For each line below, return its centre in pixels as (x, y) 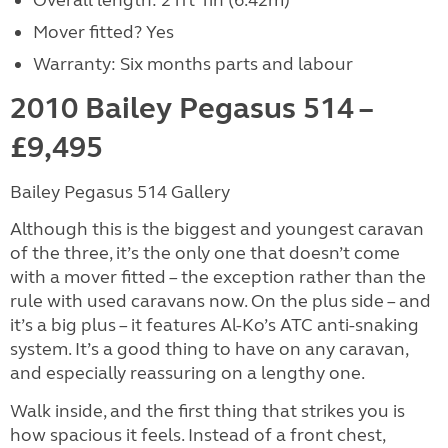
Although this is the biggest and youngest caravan (217, 229)
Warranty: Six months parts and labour (192, 64)
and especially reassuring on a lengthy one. (187, 373)
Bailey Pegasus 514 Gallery (120, 192)
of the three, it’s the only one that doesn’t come (205, 253)
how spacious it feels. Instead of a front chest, (197, 435)
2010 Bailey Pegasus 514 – (190, 108)
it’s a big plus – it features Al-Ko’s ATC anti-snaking (214, 325)
